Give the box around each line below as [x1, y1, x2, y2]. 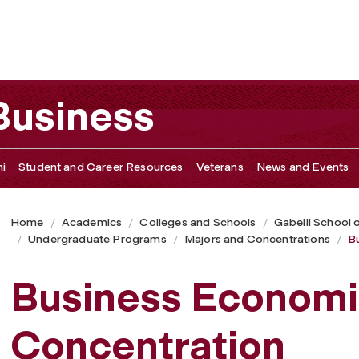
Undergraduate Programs [28, 232, 167, 246]
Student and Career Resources [18, 159, 184, 174]
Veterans [196, 159, 244, 174]
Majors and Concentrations [184, 232, 330, 246]
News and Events [256, 159, 349, 174]
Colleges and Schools [139, 215, 256, 229]
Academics [61, 215, 123, 229]
